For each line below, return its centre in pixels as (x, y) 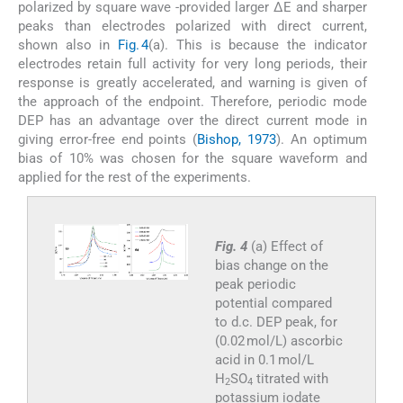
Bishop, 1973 (237, 139)
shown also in (68, 45)
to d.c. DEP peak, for (276, 322)
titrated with (290, 378)
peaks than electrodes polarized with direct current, (193, 26)
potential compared (273, 303)
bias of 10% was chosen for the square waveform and (193, 158)
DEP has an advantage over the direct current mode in (193, 120)
